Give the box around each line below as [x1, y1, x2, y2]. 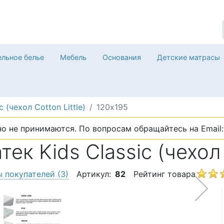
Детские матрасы [157, 53, 220, 61]
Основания [102, 53, 141, 61]
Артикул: [76, 169, 111, 179]
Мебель [60, 53, 86, 61]
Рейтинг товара [133, 169, 195, 179]
